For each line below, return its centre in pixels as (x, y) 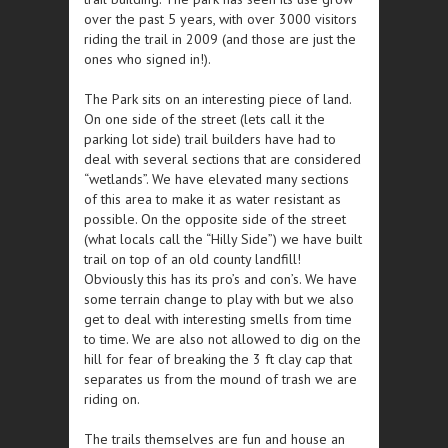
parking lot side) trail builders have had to (210, 138)
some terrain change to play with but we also (219, 298)
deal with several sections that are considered (222, 158)
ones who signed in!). (147, 58)
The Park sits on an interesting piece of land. (217, 98)
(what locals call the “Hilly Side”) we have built (223, 238)
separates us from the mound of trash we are (220, 378)
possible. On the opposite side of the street (215, 218)
